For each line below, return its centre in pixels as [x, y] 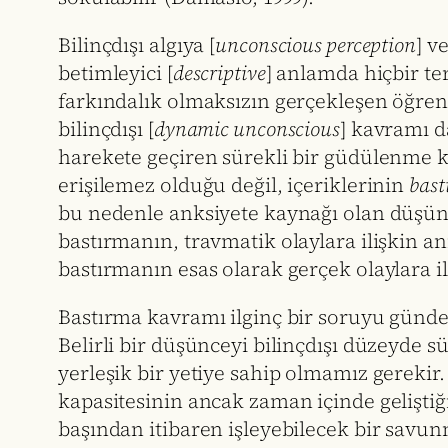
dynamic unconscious [246, 129]
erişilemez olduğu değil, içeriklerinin [234, 185]
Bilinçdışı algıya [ [137, 45]
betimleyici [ [115, 73]
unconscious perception [315, 45]
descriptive [219, 73]
